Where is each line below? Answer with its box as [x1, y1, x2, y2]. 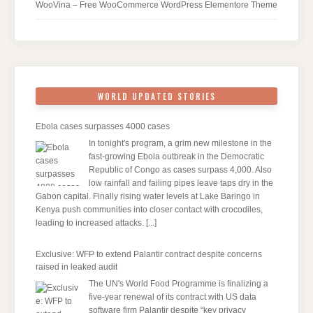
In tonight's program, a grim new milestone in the [89, 138, 272, 149]
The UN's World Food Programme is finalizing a [89, 279, 268, 289]
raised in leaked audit [36, 262, 117, 272]
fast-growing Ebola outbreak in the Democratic [89, 152, 264, 162]
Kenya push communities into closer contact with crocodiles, [36, 205, 263, 215]
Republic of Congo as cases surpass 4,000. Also [89, 165, 272, 175]
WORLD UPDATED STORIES [97, 90, 216, 102]
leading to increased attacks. [36, 218, 146, 228]
